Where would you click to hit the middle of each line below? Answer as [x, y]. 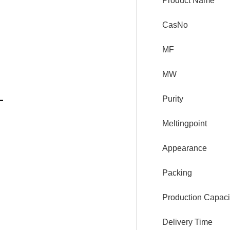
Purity [173, 99]
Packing [177, 173]
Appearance [185, 148]
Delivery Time [187, 222]
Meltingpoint [185, 123]
